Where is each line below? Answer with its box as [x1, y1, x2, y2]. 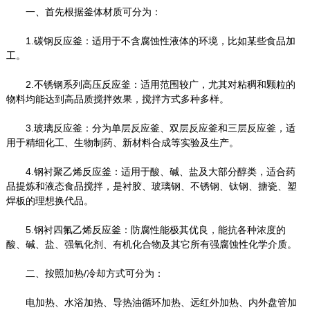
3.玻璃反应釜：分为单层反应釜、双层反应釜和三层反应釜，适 [6, 122, 295, 134]
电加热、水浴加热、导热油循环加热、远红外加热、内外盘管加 [6, 297, 297, 309]
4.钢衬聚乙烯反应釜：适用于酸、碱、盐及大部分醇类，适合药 [6, 166, 295, 178]
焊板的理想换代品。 [6, 195, 93, 207]
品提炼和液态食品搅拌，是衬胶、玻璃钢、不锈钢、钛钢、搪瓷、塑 [6, 181, 297, 192]
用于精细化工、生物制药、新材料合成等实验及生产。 [6, 137, 239, 149]
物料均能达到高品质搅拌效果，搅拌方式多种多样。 [6, 93, 229, 105]
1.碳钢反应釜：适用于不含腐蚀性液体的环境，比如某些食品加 [6, 35, 295, 47]
